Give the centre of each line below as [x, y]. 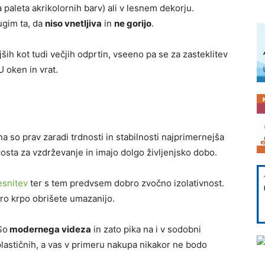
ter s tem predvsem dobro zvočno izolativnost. [126, 183]
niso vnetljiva [73, 23]
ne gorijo [133, 23]
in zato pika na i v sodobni [146, 229]
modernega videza [49, 229]
